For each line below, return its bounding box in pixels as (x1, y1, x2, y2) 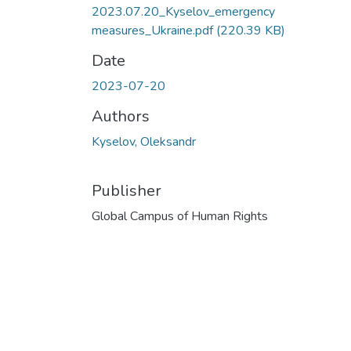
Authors (92, 106, 150, 127)
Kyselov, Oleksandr (92, 133, 196, 150)
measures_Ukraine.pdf (92, 22, 216, 39)
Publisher (92, 180, 161, 201)
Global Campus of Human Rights (92, 208, 268, 225)
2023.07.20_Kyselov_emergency (92, 3, 275, 20)
